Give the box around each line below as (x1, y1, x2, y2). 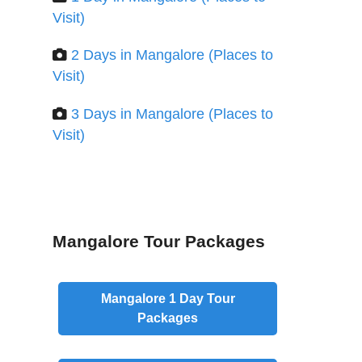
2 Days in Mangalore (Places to (71, 47, 274, 64)
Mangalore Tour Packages (53, 231, 266, 250)
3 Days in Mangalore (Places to (71, 106, 274, 123)
